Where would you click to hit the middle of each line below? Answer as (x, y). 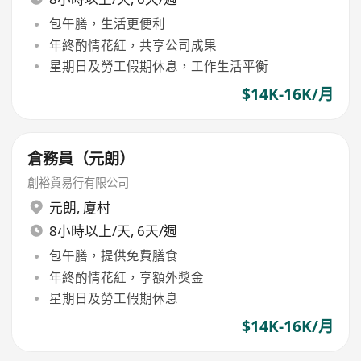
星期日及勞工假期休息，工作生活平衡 (158, 66)
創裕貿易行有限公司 (79, 182)
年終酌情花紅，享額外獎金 (126, 277)
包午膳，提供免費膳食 (113, 256)
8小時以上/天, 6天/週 (113, 230)
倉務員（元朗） (81, 158)
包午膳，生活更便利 (107, 24)
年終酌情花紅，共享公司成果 (133, 45)
